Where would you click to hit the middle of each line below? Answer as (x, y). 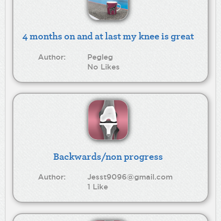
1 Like (98, 186)
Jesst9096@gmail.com (130, 177)
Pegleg (100, 57)
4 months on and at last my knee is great (108, 36)
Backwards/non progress (108, 156)
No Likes (104, 67)
